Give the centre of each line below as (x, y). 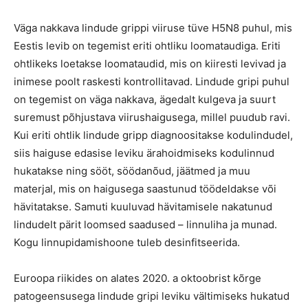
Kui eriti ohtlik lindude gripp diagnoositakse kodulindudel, (153, 135)
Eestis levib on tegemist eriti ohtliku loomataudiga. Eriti (147, 46)
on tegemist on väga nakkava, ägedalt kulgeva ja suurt (145, 99)
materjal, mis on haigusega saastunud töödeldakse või (145, 189)
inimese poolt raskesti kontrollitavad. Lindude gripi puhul (152, 81)
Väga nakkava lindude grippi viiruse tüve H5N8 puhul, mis (153, 28)
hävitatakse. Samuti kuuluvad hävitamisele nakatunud (143, 207)
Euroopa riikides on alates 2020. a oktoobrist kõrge (137, 278)
